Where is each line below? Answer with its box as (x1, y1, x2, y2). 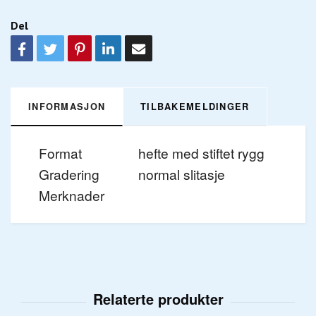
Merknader (39, 186, 104, 205)
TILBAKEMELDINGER (140, 100, 250, 114)
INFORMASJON (28, 100, 106, 114)
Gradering (39, 164, 99, 184)
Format (39, 143, 82, 163)
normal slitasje (138, 164, 225, 184)
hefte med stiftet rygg (138, 143, 265, 163)
